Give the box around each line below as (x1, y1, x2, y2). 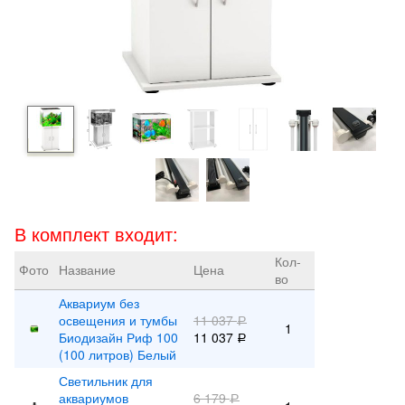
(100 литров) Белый (59, 345, 176, 363)
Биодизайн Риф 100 (59, 328, 178, 346)
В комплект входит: (14, 221, 178, 247)
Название (59, 260, 116, 278)
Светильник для (59, 372, 153, 390)
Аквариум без (59, 294, 139, 312)
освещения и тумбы (59, 311, 177, 329)
